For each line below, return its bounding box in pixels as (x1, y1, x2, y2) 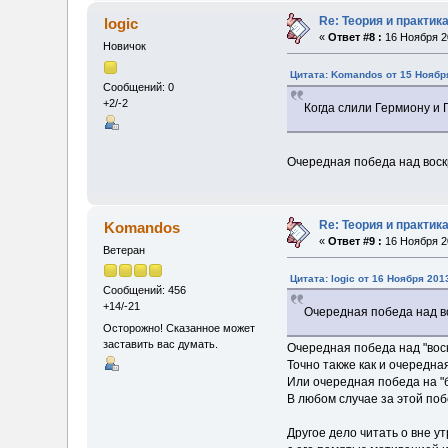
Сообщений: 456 (103, 284, 187, 297)
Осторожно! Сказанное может (103, 321, 256, 334)
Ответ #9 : (328, 235, 383, 248)
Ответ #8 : (328, 31, 383, 44)
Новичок (103, 40, 147, 53)
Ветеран (103, 244, 146, 257)
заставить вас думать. (103, 337, 219, 350)
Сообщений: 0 (103, 80, 175, 93)
